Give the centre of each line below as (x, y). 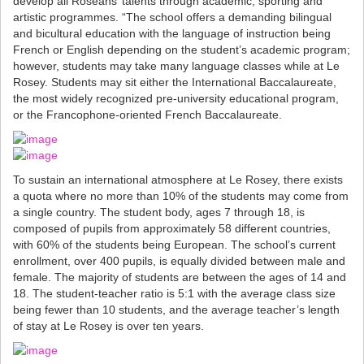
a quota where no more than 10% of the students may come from (181, 196)
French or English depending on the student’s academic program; (182, 50)
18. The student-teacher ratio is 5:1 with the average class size (174, 294)
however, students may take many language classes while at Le (176, 66)
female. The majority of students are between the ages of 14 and (180, 277)
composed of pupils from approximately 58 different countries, (172, 229)
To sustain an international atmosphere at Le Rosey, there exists (178, 180)
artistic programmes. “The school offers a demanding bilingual (172, 17)
